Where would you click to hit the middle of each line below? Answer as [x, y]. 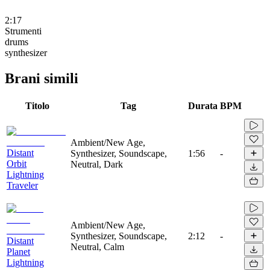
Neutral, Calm [97, 246]
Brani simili [42, 78]
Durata [203, 105]
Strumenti [23, 31]
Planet [18, 251]
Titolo [37, 105]
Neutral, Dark [97, 164]
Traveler [22, 185]
